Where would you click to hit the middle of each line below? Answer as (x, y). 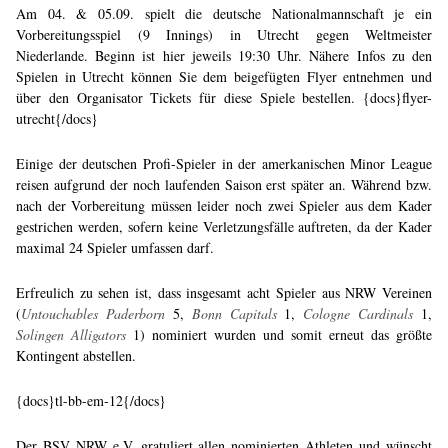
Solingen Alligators (71, 334)
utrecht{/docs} (57, 118)
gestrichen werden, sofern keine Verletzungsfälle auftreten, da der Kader (224, 226)
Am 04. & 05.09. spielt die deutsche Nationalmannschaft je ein (224, 13)
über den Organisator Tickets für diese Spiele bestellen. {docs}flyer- (224, 97)
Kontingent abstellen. (76, 355)
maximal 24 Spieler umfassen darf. (115, 247)
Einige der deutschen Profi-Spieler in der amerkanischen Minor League (224, 163)
